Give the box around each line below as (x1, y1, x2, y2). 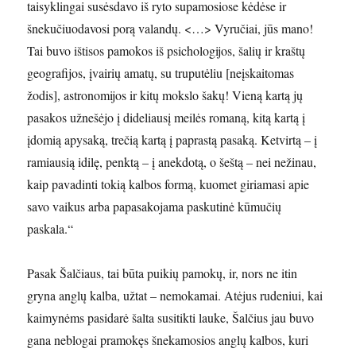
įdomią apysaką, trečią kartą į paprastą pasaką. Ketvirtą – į (27, 131, 318, 148)
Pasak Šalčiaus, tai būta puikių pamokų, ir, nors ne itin (27, 265, 298, 281)
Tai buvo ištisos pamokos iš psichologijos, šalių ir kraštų (27, 42, 306, 59)
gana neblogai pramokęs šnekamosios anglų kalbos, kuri (27, 331, 309, 348)
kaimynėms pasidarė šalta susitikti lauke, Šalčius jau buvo (27, 309, 315, 326)
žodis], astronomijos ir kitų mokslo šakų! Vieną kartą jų (27, 87, 304, 103)
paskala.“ (27, 220, 74, 237)
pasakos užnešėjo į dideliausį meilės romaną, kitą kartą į (27, 109, 306, 126)
